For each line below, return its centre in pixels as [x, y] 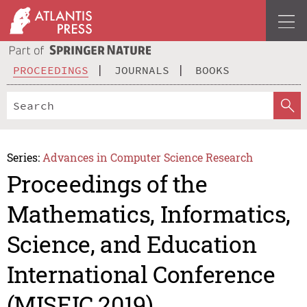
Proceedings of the [107, 184]
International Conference [141, 274]
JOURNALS [142, 70]
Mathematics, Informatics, [148, 214]
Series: [23, 157]
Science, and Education [132, 244]
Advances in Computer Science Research [148, 157]
